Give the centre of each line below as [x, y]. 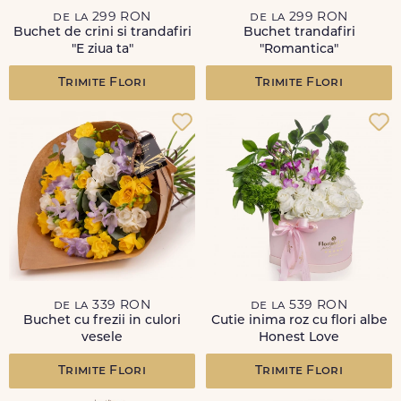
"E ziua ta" [102, 50]
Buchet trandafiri [299, 33]
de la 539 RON [299, 306]
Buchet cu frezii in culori [102, 321]
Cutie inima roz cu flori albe [299, 321]
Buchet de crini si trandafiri [102, 33]
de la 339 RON [102, 306]
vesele [102, 338]
